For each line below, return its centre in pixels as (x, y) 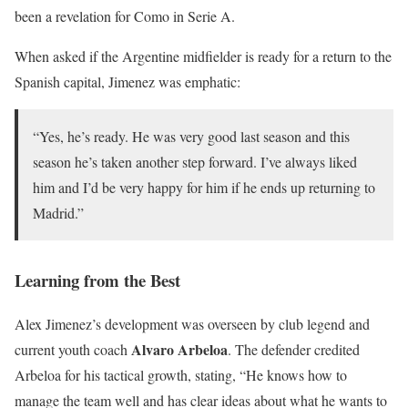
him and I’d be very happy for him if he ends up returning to (204, 187)
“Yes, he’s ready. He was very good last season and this (191, 136)
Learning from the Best (97, 280)
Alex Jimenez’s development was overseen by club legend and (192, 324)
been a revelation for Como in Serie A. (125, 15)
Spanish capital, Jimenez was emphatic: (127, 81)
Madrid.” (58, 212)
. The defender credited (294, 350)
